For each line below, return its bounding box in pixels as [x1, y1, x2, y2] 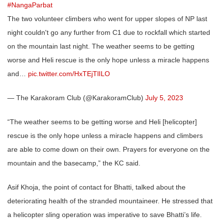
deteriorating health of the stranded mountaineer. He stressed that [7, 197, 213, 205]
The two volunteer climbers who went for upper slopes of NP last [7, 15, 207, 23]
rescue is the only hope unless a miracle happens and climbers [7, 132, 203, 140]
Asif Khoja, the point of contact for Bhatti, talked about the [7, 183, 186, 192]
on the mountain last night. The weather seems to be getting [7, 42, 194, 51]
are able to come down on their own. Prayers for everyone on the [7, 145, 210, 154]
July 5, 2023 [145, 94, 183, 102]
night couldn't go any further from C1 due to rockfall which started [7, 28, 210, 37]
